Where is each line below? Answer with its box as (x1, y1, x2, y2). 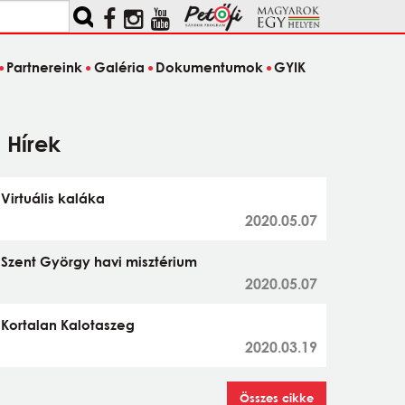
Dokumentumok (155, 59, 263, 76)
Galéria (93, 59, 145, 76)
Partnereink (6, 59, 83, 76)
